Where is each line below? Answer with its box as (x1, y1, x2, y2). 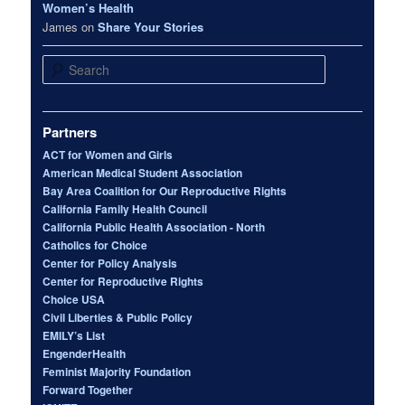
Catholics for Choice (42, 236, 148, 253)
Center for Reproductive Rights (42, 272, 204, 289)
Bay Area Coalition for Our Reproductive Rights (42, 182, 287, 199)
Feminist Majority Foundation (42, 363, 192, 380)
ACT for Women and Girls (42, 146, 174, 163)
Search (42, 56, 79, 72)
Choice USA (42, 290, 106, 307)
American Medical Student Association (42, 164, 243, 181)
